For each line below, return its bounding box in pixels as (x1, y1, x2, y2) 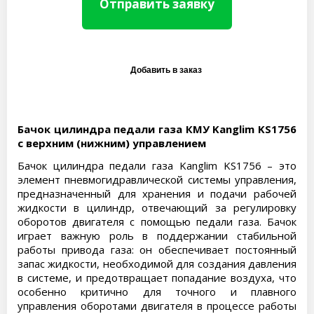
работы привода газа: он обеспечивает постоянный (18, 243, 296, 257)
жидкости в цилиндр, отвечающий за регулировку (18, 200, 296, 214)
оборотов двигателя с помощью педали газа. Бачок (18, 214, 296, 228)
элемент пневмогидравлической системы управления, (18, 172, 296, 186)
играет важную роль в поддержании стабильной (18, 228, 296, 243)
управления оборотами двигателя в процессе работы (18, 299, 296, 313)
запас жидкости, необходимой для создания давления (18, 257, 296, 271)
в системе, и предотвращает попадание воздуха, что (18, 271, 296, 285)
